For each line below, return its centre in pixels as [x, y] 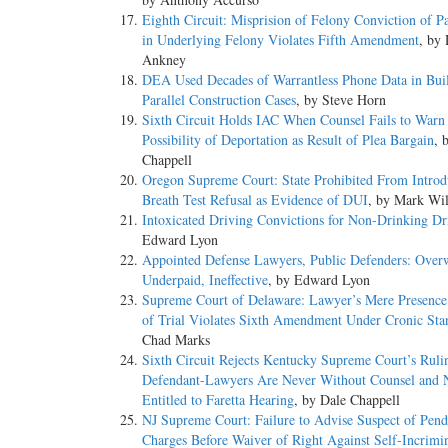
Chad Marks [176, 339]
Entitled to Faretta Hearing [218, 399]
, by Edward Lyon [319, 279]
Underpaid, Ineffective [205, 279]
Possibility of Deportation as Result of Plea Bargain [288, 139]
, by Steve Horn [341, 99]
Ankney [164, 59]
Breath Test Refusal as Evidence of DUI [255, 199]
